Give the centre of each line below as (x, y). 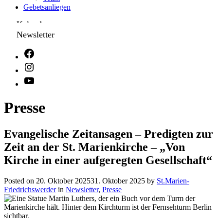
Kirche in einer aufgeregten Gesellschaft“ (108, 160)
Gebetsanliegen (47, 7)
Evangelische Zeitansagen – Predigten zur (109, 134)
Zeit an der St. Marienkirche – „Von (94, 147)
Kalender (32, 24)
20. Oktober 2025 (63, 181)
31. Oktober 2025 (118, 181)
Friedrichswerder (30, 189)
